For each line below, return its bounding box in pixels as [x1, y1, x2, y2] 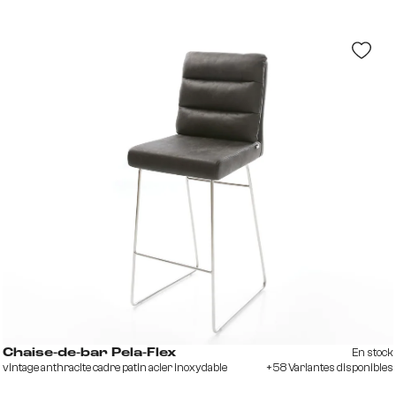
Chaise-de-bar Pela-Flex [2, 346, 176, 359]
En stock [352, 345, 394, 359]
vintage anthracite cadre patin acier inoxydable [2, 360, 227, 374]
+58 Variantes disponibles [266, 360, 394, 374]
